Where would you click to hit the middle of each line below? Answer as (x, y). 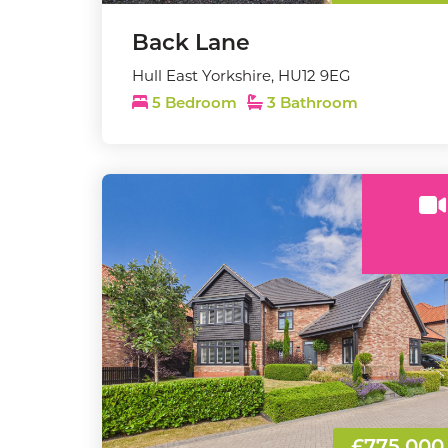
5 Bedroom (194, 104)
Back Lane (191, 44)
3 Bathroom (310, 104)
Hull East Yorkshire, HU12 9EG (241, 75)
